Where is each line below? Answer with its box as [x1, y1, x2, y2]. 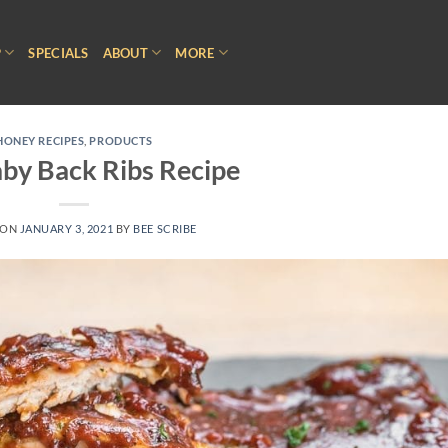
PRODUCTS [89, 134, 153, 147]
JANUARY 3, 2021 [19, 221, 114, 235]
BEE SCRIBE [133, 221, 197, 235]
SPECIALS [28, 44, 89, 61]
